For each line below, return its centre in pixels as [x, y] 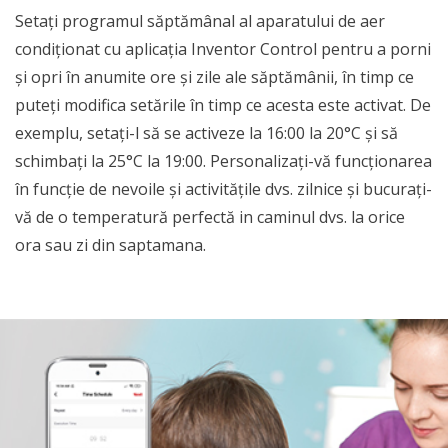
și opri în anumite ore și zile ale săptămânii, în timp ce [214, 77]
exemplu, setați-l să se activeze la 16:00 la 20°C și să [206, 133]
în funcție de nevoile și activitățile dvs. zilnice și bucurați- [223, 189]
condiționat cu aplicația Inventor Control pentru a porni [223, 49]
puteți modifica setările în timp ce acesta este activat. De [223, 105]
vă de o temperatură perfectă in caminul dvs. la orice [210, 217]
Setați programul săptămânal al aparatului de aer [200, 21]
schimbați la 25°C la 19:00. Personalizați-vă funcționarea [223, 161]
